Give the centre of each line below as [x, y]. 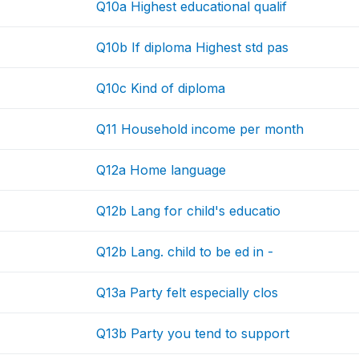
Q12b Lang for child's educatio [189, 211]
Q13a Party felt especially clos [188, 292]
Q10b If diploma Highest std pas [193, 47]
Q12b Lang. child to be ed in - [185, 252]
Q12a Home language [161, 170]
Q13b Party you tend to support [193, 333]
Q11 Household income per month [200, 129]
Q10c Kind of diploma [161, 88]
